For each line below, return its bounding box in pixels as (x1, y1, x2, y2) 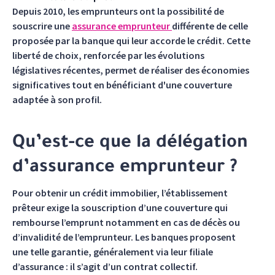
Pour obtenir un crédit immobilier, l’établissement (12, 187, 228, 199)
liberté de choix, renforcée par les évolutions (12, 49, 204, 61)
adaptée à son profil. (12, 93, 102, 106)
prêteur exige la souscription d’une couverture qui (12, 201, 228, 214)
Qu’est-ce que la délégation (12, 134, 248, 153)
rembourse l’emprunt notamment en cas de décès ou (12, 216, 240, 228)
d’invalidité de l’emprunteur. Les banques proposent (12, 231, 236, 243)
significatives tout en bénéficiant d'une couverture (12, 79, 232, 91)
